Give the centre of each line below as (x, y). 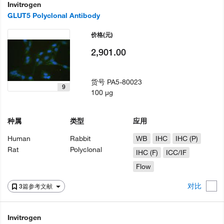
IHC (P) (186, 138)
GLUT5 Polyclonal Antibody (54, 15)
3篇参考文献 (36, 186)
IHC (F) (147, 152)
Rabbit (80, 138)
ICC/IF (176, 152)
